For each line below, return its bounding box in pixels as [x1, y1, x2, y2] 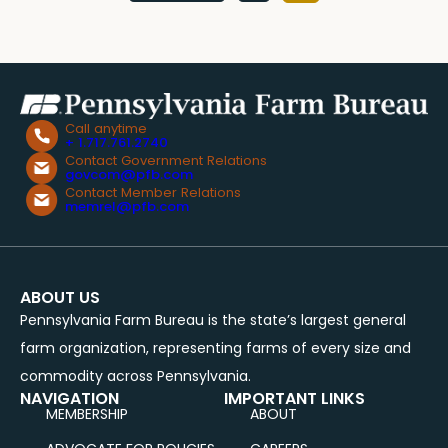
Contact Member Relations [64, 183, 241, 203]
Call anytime [64, 119, 147, 139]
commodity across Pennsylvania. [20, 366, 251, 387]
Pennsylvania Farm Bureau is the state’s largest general [20, 310, 406, 331]
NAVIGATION [20, 387, 119, 411]
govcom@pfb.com [64, 165, 193, 185]
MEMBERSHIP [46, 404, 128, 425]
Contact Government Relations [64, 151, 267, 171]
